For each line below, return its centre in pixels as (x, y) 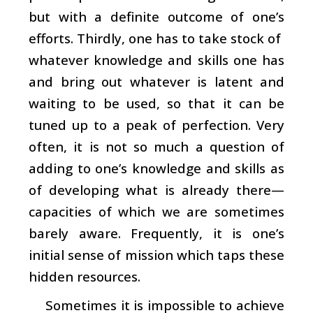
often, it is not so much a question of (156, 146)
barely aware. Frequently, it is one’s (156, 233)
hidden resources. (85, 276)
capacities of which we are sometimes (156, 211)
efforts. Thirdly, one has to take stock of (155, 38)
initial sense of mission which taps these (156, 254)
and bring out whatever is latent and (156, 81)
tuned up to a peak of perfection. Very (156, 124)
